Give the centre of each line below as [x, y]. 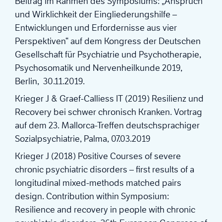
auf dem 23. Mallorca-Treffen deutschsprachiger [107, 126]
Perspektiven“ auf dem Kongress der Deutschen [108, 41]
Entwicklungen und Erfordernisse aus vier [96, 28]
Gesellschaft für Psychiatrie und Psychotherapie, [108, 55]
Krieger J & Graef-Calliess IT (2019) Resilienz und [109, 99]
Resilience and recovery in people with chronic [105, 210]
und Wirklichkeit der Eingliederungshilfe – [96, 15]
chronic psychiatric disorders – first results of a [105, 170]
